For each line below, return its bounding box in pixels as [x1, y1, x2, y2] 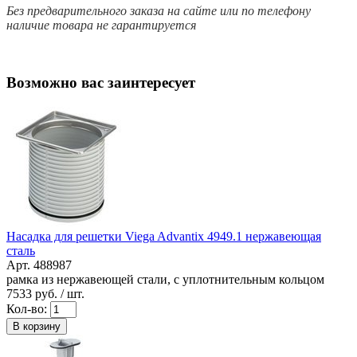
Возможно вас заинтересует [6, 74, 195, 92]
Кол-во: [6, 302, 47, 316]
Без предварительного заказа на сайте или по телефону [6, 3, 311, 18]
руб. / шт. [32, 287, 84, 301]
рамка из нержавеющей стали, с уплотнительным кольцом [6, 273, 324, 287]
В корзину [13, 320, 61, 333]
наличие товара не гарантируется [6, 18, 196, 32]
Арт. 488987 [6, 258, 72, 273]
